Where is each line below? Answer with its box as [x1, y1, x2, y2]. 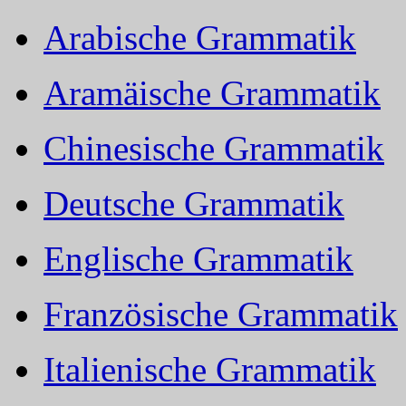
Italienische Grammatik [43, 349, 376, 389]
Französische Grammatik [43, 294, 398, 333]
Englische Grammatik [43, 238, 353, 278]
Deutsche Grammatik [43, 183, 344, 223]
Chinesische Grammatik [43, 128, 384, 168]
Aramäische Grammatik [43, 72, 381, 112]
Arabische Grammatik [43, 17, 356, 57]
